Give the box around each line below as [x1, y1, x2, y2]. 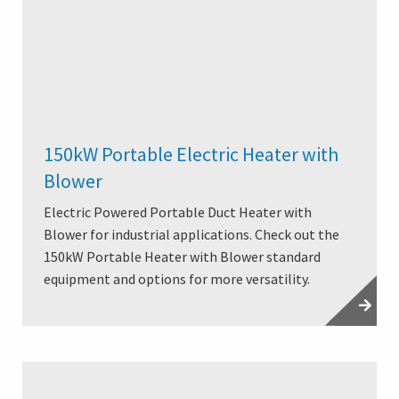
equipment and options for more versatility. [44, 269, 310, 288]
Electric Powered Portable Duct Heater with [44, 202, 312, 221]
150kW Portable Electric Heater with [44, 141, 338, 167]
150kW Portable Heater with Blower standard [44, 247, 321, 265]
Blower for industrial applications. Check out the [44, 224, 339, 243]
